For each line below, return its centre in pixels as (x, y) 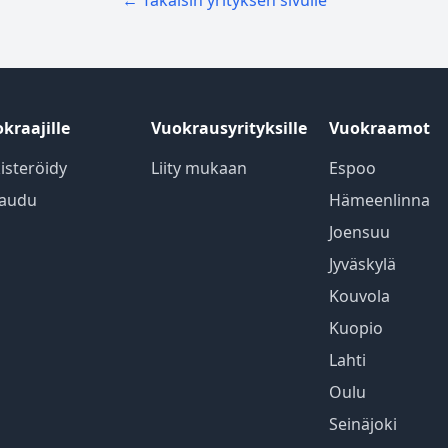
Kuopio (356, 328)
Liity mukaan (198, 168)
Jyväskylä (363, 264)
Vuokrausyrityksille (228, 128)
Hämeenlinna (380, 200)
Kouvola (360, 296)
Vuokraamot (380, 128)
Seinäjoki (363, 424)
